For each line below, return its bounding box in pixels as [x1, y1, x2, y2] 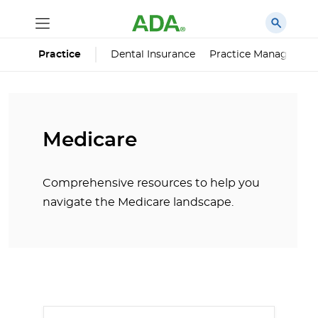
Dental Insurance [111, 49, 195, 60]
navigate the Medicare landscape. [43, 197, 234, 208]
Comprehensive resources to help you [43, 177, 260, 189]
